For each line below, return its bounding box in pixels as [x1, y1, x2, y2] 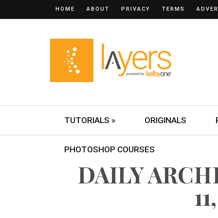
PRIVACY [121, 6, 150, 12]
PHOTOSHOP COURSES [64, 145, 155, 154]
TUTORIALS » [64, 115, 115, 125]
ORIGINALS [145, 115, 186, 125]
